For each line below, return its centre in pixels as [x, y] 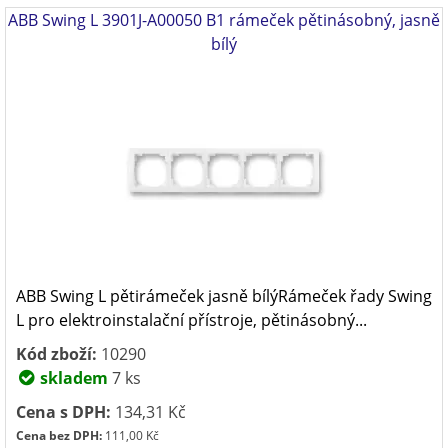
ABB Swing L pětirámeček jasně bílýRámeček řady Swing [224, 296]
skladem [72, 378]
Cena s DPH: [63, 412]
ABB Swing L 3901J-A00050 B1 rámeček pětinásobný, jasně [224, 20]
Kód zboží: [56, 354]
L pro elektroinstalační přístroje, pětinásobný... [191, 320]
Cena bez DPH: [59, 435]
